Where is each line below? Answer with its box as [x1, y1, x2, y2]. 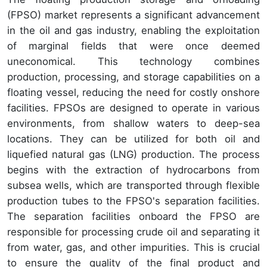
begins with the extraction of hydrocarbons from [7, 163, 260, 176]
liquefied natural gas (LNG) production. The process [7, 148, 260, 160]
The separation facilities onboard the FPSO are [7, 210, 260, 222]
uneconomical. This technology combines [7, 55, 260, 67]
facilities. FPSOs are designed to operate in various [7, 101, 260, 114]
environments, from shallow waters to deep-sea [7, 117, 260, 129]
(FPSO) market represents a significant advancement [7, 8, 260, 21]
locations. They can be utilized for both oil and [7, 132, 260, 145]
